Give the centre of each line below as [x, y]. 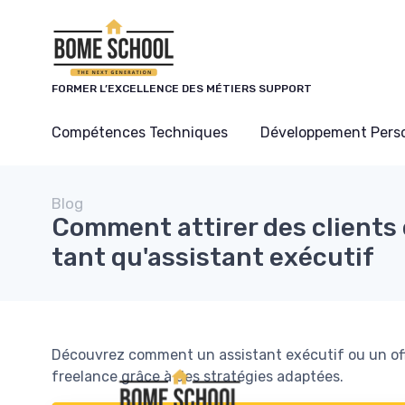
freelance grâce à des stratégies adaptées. [198, 377]
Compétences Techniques [140, 132]
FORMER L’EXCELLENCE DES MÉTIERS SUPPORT [182, 89]
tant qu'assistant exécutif [213, 257]
